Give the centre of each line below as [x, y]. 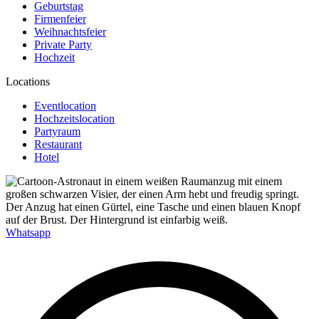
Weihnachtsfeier [70, 31]
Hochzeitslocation [74, 118]
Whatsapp [28, 232]
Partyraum [57, 131]
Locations [28, 81]
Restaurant [58, 144]
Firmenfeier [60, 19]
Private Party [63, 44]
